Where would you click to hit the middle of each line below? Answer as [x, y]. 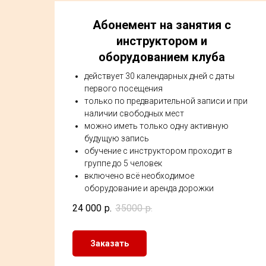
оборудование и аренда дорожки [149, 188]
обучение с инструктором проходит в [158, 151]
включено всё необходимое [139, 176]
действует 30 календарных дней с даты [159, 76]
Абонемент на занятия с [161, 25]
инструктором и [161, 41]
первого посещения [123, 88]
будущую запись [117, 138]
